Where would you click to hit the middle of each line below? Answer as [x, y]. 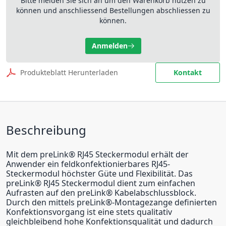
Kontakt [188, 72]
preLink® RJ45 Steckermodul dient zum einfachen [101, 183]
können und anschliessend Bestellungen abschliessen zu [113, 10]
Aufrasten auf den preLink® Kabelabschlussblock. [101, 193]
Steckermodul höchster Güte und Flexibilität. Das [99, 174]
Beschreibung [46, 130]
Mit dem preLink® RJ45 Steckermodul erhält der [97, 154]
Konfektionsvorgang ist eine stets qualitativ [89, 212]
